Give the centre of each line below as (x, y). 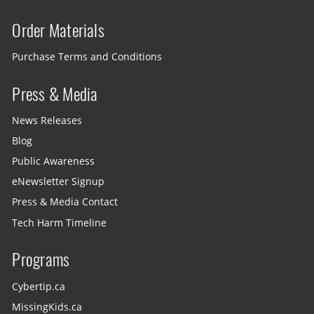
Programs (41, 260)
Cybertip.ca (39, 286)
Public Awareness (54, 161)
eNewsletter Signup (59, 182)
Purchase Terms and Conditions (87, 56)
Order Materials (58, 30)
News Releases (47, 120)
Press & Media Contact (65, 202)
